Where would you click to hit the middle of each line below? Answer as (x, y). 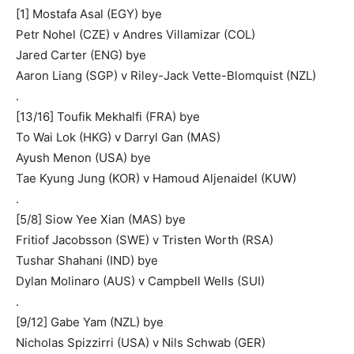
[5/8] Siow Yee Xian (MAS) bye (101, 219)
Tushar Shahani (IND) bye (87, 260)
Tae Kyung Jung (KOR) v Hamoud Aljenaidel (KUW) (156, 178)
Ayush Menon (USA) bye (83, 157)
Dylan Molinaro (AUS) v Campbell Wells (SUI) (140, 281)
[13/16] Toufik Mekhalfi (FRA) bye (108, 116)
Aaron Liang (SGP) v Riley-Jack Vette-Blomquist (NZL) (166, 75)
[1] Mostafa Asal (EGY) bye (89, 13)
